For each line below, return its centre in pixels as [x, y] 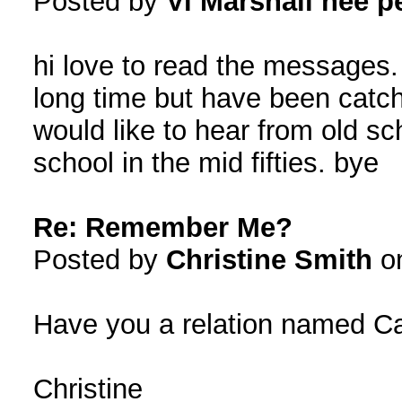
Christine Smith [269, 260]
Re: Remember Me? [162, 227]
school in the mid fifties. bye [205, 163]
